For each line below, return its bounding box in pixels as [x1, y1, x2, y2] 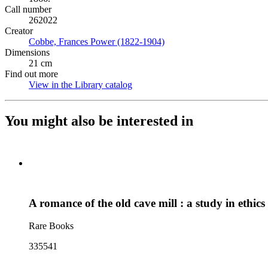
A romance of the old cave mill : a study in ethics [29, 196, 265, 209]
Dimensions [5, 47, 50, 57]
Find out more [5, 69, 58, 79]
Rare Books [29, 221, 74, 232]
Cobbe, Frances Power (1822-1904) [29, 36, 165, 47]
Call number [5, 4, 51, 14]
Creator [5, 26, 33, 36]
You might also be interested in [5, 112, 193, 129]
